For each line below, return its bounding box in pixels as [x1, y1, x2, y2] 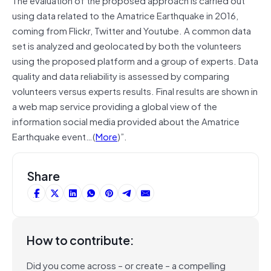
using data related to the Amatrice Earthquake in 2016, [12, 7, 238, 22]
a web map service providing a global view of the [12, 98, 217, 113]
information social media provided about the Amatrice [12, 113, 240, 128]
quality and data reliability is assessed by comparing [12, 68, 229, 83]
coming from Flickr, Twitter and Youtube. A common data [12, 22, 251, 38]
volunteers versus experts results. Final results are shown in [12, 83, 258, 98]
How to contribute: [27, 230, 134, 249]
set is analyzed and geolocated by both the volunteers [12, 38, 241, 53]
